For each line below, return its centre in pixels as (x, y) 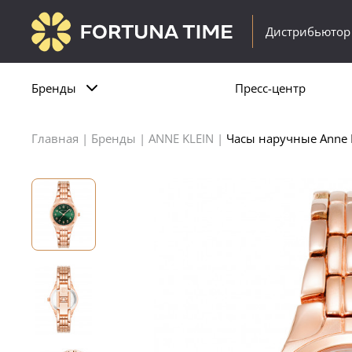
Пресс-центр (270, 88)
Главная (55, 138)
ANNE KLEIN (181, 138)
